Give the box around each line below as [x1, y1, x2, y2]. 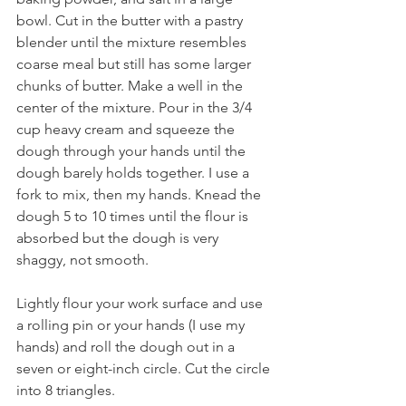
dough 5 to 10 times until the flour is [16, 208, 252, 225]
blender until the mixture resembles [16, 34, 250, 51]
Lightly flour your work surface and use [16, 295, 266, 312]
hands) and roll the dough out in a [16, 338, 238, 355]
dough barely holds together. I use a [16, 164, 253, 181]
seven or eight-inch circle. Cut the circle [16, 360, 274, 377]
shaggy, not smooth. [16, 251, 149, 268]
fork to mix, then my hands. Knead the [16, 186, 265, 203]
